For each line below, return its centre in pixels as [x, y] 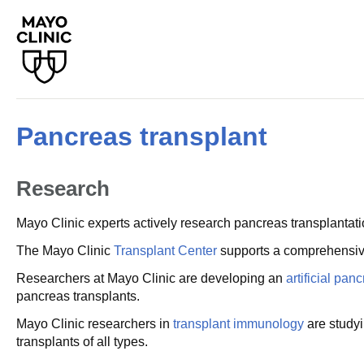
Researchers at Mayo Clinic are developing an [151, 278]
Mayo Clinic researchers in [95, 324]
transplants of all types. [82, 342]
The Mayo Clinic [65, 251]
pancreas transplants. [78, 296]
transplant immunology [238, 324]
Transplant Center [165, 251]
